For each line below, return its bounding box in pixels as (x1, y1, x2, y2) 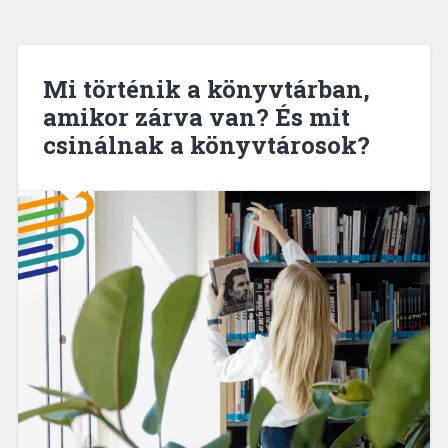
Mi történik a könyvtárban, (42, 73, 370, 106)
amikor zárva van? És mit (42, 101, 350, 134)
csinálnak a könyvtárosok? (42, 129, 370, 162)
